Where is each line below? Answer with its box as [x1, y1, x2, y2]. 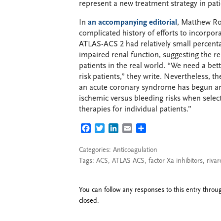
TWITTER [105, 125, 136, 133]
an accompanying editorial [88, 19, 177, 27]
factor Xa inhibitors [148, 157, 203, 165]
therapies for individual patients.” [79, 106, 191, 113]
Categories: [79, 146, 113, 154]
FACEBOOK [91, 125, 130, 133]
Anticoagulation [113, 146, 157, 154]
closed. [79, 197, 99, 205]
